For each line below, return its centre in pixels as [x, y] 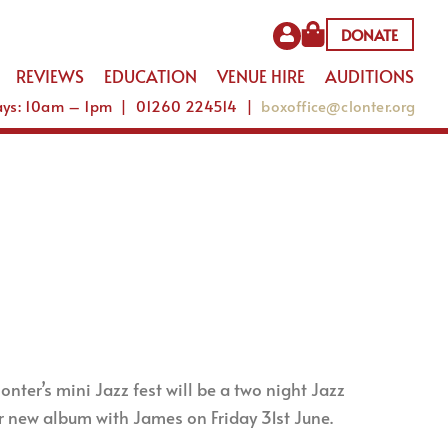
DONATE [369, 34]
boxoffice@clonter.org [338, 105]
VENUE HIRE [260, 76]
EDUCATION [150, 76]
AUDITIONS [369, 76]
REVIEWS [49, 76]
